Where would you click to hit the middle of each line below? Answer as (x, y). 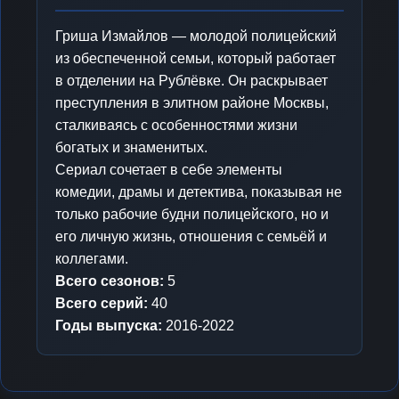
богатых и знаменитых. (131, 147)
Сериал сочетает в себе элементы (169, 169)
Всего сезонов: (110, 281)
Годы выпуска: (109, 325)
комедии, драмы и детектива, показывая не (199, 191)
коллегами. (92, 258)
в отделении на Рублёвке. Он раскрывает (191, 80)
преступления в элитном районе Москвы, (192, 102)
